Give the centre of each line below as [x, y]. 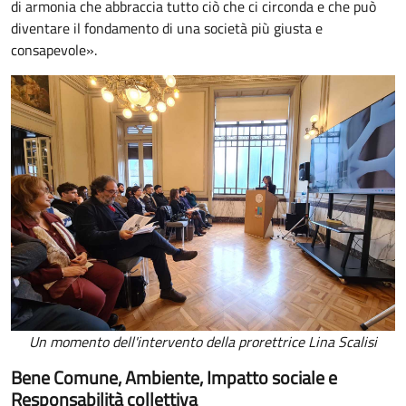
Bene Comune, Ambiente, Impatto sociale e [174, 378]
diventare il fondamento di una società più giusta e [167, 28]
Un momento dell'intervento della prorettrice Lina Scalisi [203, 342]
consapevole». [54, 50]
